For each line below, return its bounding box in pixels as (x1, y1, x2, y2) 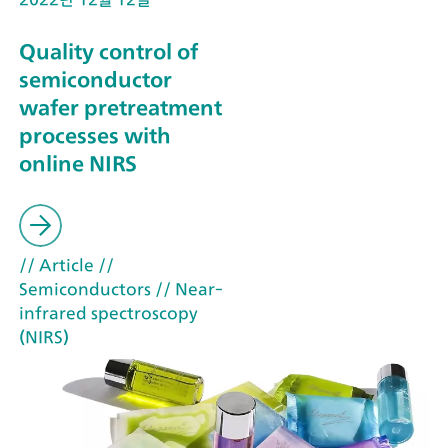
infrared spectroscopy (19, 303, 198, 324)
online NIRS (19, 150, 137, 176)
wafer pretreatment (19, 94, 222, 120)
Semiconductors (19, 279, 151, 300)
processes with (19, 122, 171, 148)
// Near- (151, 279, 223, 300)
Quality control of (19, 38, 198, 64)
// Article (19, 255, 94, 276)
